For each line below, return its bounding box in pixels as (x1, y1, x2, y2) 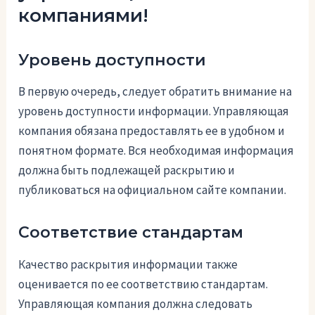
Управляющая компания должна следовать (18, 296, 253, 312)
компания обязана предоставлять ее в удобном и (18, 123, 285, 139)
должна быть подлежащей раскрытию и (18, 162, 236, 179)
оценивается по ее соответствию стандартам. (18, 276, 269, 292)
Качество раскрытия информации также (18, 257, 238, 273)
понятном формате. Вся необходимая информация (18, 143, 295, 159)
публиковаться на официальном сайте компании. (18, 182, 287, 198)
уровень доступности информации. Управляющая (18, 103, 290, 120)
